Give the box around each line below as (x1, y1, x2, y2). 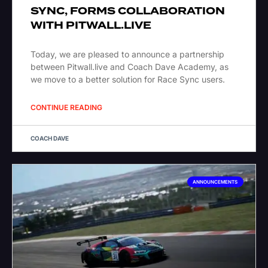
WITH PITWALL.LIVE (31, 18, 151, 33)
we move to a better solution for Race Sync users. (31, 74, 225, 85)
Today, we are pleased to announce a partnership (31, 49, 224, 60)
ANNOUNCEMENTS (193, 179, 238, 185)
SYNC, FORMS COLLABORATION (31, 4, 225, 19)
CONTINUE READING (31, 103, 102, 112)
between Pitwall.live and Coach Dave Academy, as (31, 62, 229, 72)
